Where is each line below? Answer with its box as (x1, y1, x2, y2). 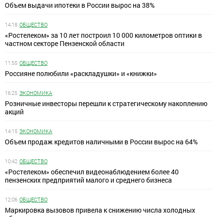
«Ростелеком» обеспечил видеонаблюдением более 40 (5, 167, 179, 177)
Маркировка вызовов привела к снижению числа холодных (5, 205, 195, 215)
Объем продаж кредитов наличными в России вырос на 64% (5, 137, 198, 147)
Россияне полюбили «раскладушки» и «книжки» (5, 69, 157, 78)
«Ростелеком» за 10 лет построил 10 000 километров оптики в (5, 31, 202, 40)
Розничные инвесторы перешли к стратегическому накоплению (5, 99, 207, 108)
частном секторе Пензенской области (5, 39, 124, 48)
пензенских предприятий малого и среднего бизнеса (5, 175, 172, 185)
